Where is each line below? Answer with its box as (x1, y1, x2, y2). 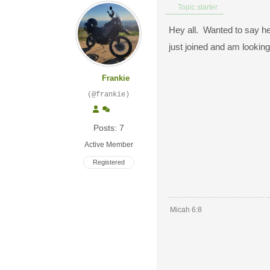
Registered (92, 159, 125, 166)
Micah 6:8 (170, 206, 202, 214)
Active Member (84, 140, 133, 149)
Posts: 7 (93, 123, 124, 133)
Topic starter (176, 2, 218, 11)
